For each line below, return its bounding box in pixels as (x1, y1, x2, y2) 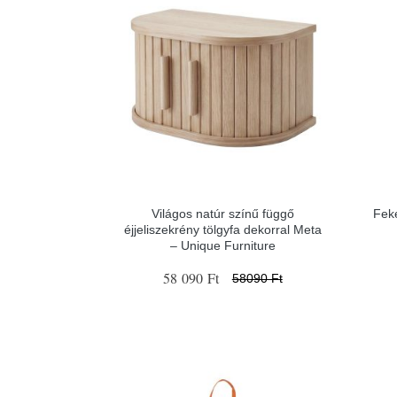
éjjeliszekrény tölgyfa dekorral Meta (123, 222, 322, 237)
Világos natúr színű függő (151, 206, 294, 221)
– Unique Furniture (169, 238, 276, 253)
